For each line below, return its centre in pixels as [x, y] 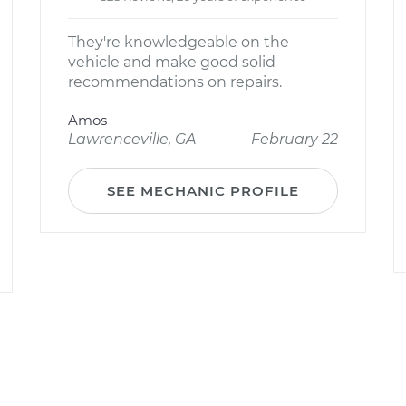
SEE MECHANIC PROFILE [203, 191]
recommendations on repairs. [175, 82]
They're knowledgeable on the [179, 42]
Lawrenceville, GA [132, 139]
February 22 [295, 139]
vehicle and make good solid [172, 62]
